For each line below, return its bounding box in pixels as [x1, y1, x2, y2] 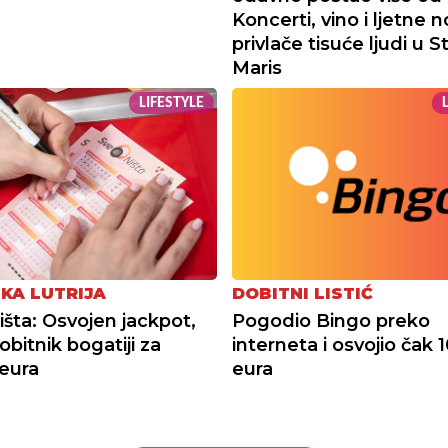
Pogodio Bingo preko [231, 310, 430, 333]
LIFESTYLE [138, 95, 204, 112]
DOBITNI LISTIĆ [231, 284, 373, 304]
